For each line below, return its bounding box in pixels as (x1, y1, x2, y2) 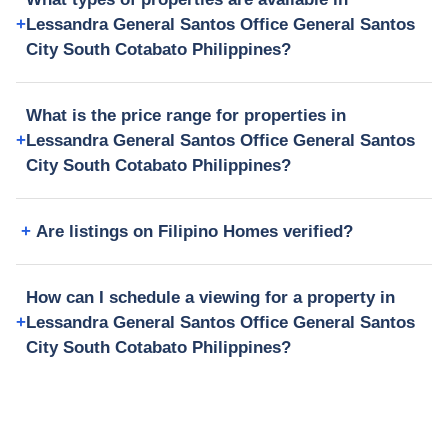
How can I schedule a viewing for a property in (26, 287, 395, 307)
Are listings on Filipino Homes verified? (36, 221, 353, 241)
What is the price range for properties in (26, 105, 346, 125)
